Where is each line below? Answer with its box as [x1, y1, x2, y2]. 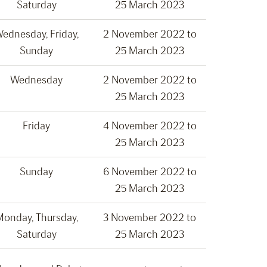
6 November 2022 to [103, 165, 197, 179]
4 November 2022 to [103, 119, 197, 133]
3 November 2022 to [103, 211, 196, 225]
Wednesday [10, 73, 63, 87]
